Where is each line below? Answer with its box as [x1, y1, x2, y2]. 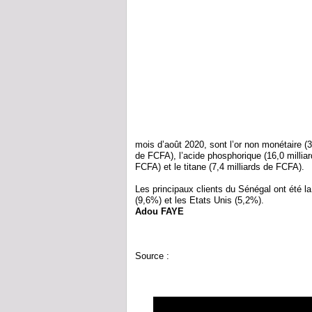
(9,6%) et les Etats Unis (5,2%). [135, 195, 264, 206]
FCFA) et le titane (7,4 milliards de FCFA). [135, 162, 304, 173]
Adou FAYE [135, 206, 184, 217]
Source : [135, 251, 172, 262]
